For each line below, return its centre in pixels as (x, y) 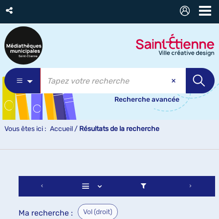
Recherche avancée (147, 99)
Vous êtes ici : (25, 129)
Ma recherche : (46, 213)
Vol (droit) (98, 212)
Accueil (61, 129)
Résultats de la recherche (119, 129)
